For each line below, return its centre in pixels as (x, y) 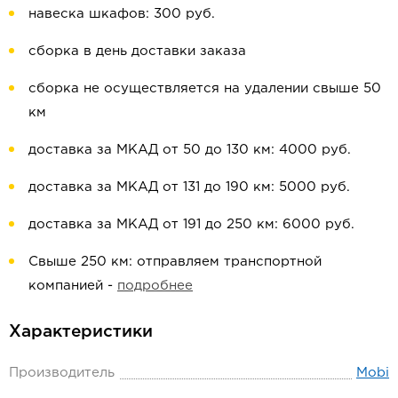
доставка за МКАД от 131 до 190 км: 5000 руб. (189, 187)
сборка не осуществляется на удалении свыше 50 (205, 89)
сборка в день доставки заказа (137, 52)
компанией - (73, 286)
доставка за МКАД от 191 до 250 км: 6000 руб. (191, 225)
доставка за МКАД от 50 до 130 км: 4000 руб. (190, 150)
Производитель (62, 373)
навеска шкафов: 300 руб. (122, 14)
